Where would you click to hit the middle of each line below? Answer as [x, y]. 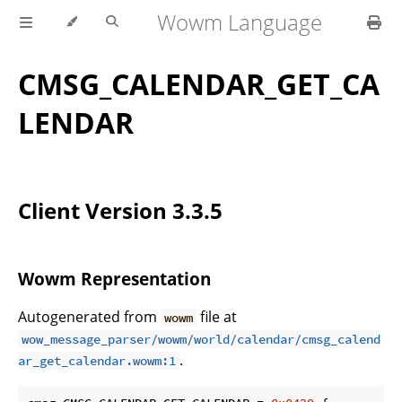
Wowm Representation [114, 279]
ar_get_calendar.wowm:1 [97, 360]
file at [217, 316]
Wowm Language [240, 22]
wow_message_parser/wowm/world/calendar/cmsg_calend [201, 339]
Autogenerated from [89, 316]
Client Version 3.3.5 [120, 211]
